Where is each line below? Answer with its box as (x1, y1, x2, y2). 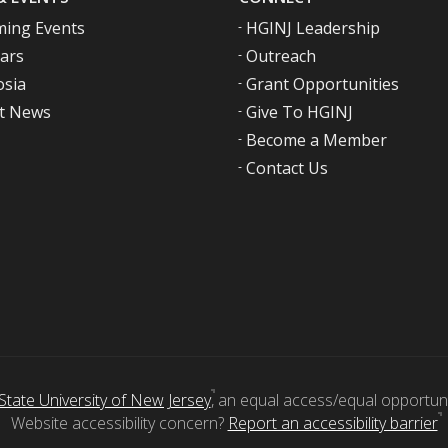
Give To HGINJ (246, 100, 353, 123)
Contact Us (246, 156, 328, 179)
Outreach (246, 44, 316, 67)
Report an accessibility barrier (227, 411, 438, 434)
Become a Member (246, 128, 387, 151)
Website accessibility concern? (10, 411, 228, 434)
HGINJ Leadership (246, 16, 380, 39)
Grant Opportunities (246, 72, 399, 95)
